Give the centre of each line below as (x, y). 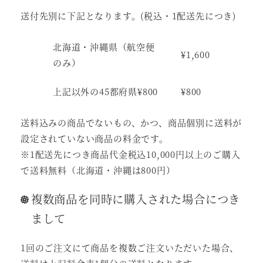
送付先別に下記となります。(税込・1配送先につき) (128, 16)
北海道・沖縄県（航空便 (104, 47)
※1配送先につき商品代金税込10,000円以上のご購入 (131, 154)
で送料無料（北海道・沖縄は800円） (98, 170)
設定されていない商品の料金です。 (95, 139)
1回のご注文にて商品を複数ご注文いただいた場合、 (130, 247)
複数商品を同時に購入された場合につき (136, 199)
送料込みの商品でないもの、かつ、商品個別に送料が (131, 123)
